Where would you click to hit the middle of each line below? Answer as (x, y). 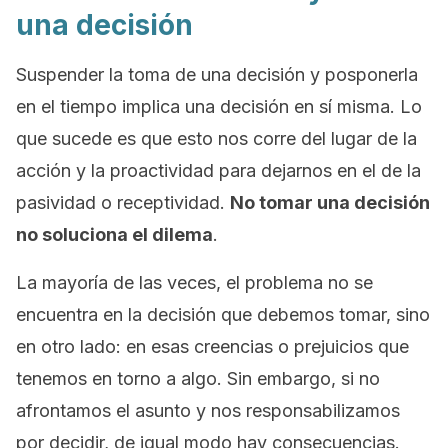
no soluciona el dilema (114, 234)
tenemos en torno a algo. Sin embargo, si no (198, 378)
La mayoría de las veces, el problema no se (194, 282)
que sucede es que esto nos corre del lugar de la (216, 138)
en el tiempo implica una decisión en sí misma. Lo (219, 106)
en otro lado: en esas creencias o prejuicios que (212, 346)
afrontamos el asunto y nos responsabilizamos (208, 410)
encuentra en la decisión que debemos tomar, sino (223, 314)
